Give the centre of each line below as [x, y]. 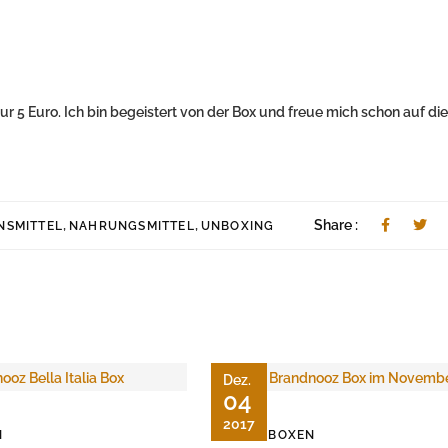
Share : [337, 225]
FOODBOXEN [272, 434]
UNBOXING [237, 226]
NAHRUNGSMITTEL [132, 226]
